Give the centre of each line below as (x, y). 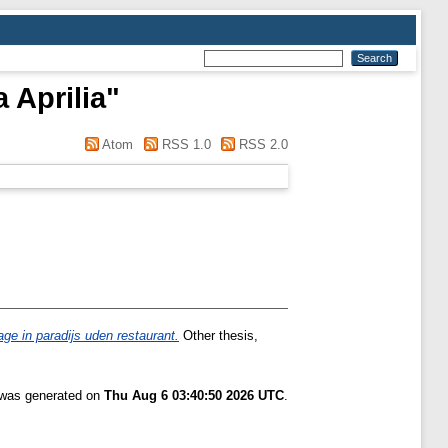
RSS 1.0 (184, 144)
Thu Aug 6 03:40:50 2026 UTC (194, 396)
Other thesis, (218, 336)
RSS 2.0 (261, 144)
